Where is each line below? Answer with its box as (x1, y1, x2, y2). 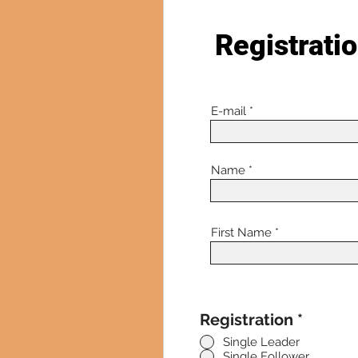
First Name (211, 225, 272, 240)
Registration (200, 310, 293, 329)
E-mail (211, 104, 246, 118)
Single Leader (223, 334, 300, 349)
